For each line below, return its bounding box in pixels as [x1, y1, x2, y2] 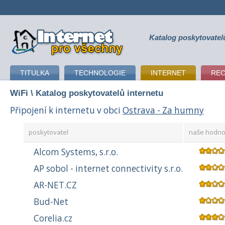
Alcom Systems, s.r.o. [34, 146, 118, 158]
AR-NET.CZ [34, 179, 77, 191]
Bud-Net [34, 196, 68, 208]
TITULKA [20, 69, 49, 77]
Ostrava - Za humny [123, 104, 204, 116]
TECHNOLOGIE [74, 69, 126, 77]
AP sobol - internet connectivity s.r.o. [34, 163, 183, 175]
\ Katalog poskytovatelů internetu [28, 88, 163, 98]
